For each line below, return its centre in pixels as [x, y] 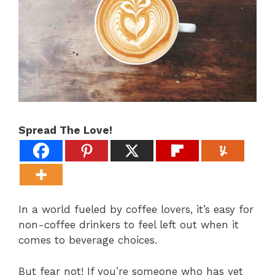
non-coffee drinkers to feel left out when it [129, 225]
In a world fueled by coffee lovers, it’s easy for [136, 210]
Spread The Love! [65, 130]
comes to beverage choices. [88, 240]
